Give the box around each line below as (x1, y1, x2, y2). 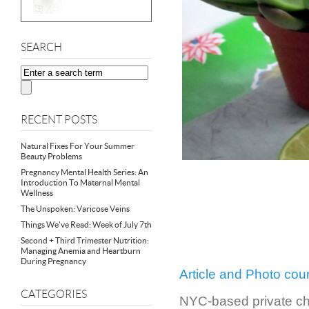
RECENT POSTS (21, 114, 97, 126)
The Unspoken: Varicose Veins (21, 204, 130, 213)
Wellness (21, 188, 53, 197)
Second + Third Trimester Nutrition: (21, 236, 149, 245)
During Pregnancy (21, 257, 86, 266)
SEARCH (21, 41, 62, 53)
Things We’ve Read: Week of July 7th (21, 220, 152, 229)
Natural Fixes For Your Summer (21, 141, 134, 150)
